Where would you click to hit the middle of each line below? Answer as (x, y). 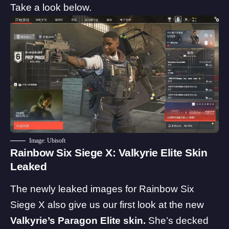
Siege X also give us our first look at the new (107, 205)
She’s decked (178, 221)
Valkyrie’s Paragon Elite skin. (79, 221)
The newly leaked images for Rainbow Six (102, 189)
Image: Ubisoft (47, 140)
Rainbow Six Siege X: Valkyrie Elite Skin (109, 152)
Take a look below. (51, 8)
